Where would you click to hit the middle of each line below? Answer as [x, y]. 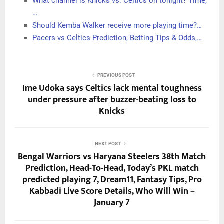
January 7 [112, 203]
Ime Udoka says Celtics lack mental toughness [112, 88]
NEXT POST [108, 143]
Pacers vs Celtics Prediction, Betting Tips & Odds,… [117, 38]
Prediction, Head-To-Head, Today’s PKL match [112, 168]
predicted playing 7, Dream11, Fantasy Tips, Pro [112, 180]
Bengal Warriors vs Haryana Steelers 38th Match [112, 157]
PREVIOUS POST [116, 75]
